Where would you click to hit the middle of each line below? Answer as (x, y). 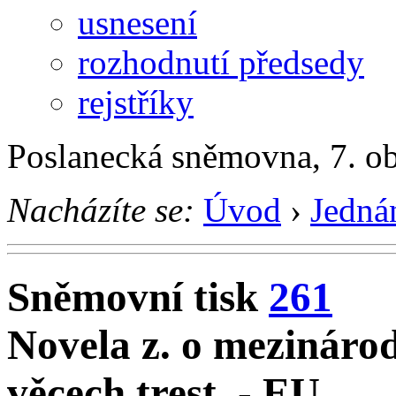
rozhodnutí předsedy (221, 62)
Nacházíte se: (101, 209)
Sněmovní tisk (138, 297)
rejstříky (136, 102)
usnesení (137, 22)
